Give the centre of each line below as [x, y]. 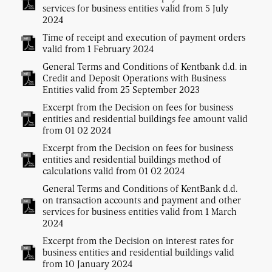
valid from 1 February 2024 [98, 49]
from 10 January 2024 [87, 264]
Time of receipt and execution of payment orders [144, 37]
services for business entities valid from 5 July [135, 8]
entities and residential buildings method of [132, 159]
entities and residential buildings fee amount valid [145, 119]
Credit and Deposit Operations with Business [134, 78]
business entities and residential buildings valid [138, 252]
